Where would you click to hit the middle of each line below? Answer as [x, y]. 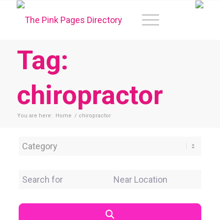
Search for [39, 177]
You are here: [35, 116]
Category [36, 143]
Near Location [136, 177]
